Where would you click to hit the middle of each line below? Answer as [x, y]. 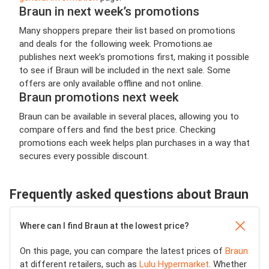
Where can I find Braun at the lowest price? [104, 226]
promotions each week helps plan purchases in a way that [134, 143]
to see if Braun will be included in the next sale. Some [125, 71]
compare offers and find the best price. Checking [117, 130]
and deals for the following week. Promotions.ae [116, 44]
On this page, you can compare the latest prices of [122, 251]
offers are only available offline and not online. [111, 84]
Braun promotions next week [99, 98]
